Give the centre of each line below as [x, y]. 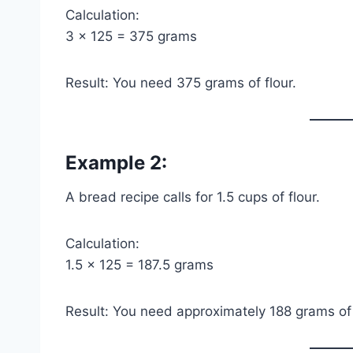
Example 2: [116, 162]
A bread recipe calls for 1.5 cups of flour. [193, 197]
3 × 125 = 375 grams [131, 36]
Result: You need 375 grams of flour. [181, 82]
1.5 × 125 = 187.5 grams [139, 264]
